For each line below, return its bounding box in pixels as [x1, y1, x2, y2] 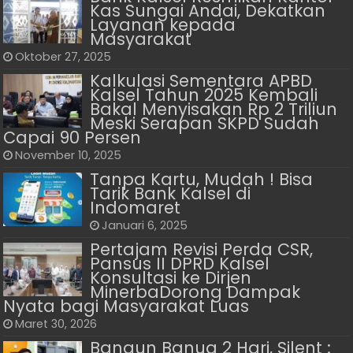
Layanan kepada [90, 13, 236, 36]
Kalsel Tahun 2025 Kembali [90, 83, 318, 106]
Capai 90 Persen [3, 125, 142, 149]
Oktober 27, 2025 [15, 48, 112, 65]
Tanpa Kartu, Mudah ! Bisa [90, 167, 314, 191]
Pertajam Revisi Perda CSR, [90, 237, 314, 261]
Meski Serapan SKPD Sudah [90, 111, 320, 135]
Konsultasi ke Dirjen [90, 266, 252, 289]
